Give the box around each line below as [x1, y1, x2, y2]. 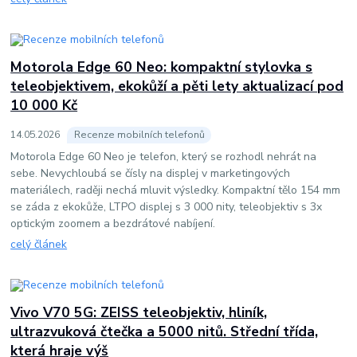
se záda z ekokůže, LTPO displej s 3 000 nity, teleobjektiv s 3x [10, 198, 323, 214]
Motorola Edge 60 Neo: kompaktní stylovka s [10, 57, 313, 76]
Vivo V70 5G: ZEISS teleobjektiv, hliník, [10, 302, 268, 322]
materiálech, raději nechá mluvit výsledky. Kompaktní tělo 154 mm [10, 182, 341, 198]
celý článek [10, 237, 68, 253]
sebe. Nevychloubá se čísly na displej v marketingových [10, 165, 291, 181]
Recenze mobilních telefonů [73, 127, 205, 141]
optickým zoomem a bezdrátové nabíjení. [10, 215, 216, 231]
